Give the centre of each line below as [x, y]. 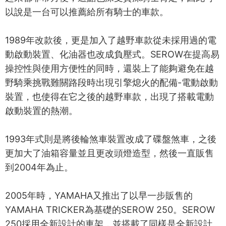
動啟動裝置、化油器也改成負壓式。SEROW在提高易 [112, 54]
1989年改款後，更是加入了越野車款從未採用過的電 [111, 40]
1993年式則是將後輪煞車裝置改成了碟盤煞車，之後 [111, 139]
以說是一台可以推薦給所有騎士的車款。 [87, 12]
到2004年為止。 [39, 167]
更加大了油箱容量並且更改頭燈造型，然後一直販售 [109, 153]
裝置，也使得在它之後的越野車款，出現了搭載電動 [109, 96]
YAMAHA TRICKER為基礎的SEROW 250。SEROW [110, 209]
